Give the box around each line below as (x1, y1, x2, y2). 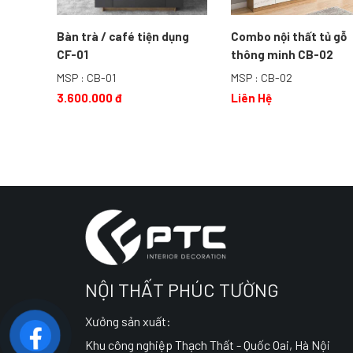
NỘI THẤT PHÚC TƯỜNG (84, 277, 279, 301)
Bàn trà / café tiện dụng (56, 29, 189, 44)
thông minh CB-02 (231, 47, 334, 62)
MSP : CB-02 (231, 71, 293, 85)
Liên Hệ (231, 90, 273, 105)
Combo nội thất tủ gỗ (231, 29, 347, 44)
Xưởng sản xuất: (84, 313, 171, 329)
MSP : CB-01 (56, 71, 116, 85)
